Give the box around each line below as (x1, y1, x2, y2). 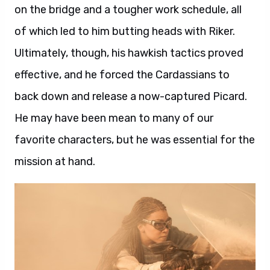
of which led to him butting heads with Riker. (14, 25, 235, 38)
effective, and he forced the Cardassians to (14, 68, 230, 81)
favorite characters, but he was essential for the (14, 133, 255, 146)
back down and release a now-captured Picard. (14, 90, 247, 103)
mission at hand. (14, 155, 95, 168)
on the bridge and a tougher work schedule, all (14, 3, 242, 16)
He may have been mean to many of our (14, 111, 213, 125)
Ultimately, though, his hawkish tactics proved (14, 46, 243, 60)
